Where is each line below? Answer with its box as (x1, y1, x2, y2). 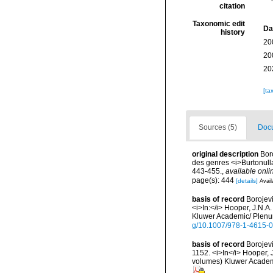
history (220, 28, 245, 37)
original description (192, 150, 258, 158)
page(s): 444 (192, 175, 236, 185)
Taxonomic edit (192, 19, 245, 28)
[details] (236, 177, 258, 184)
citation (219, 2, 245, 10)
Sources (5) (199, 123, 237, 132)
